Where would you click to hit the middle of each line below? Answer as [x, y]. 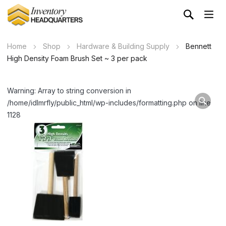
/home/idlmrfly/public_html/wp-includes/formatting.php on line [109, 103]
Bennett [199, 46]
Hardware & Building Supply [123, 46]
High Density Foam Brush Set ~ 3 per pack [77, 58]
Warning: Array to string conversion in [69, 91]
